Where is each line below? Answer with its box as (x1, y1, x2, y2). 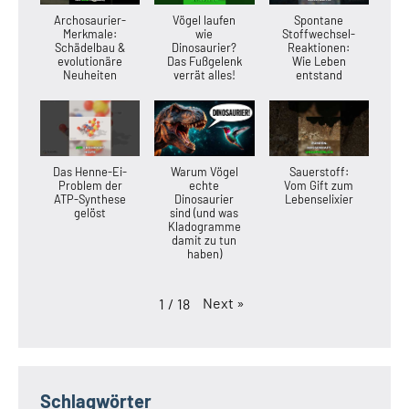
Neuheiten (63, 67, 118, 82)
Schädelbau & (55, 39, 126, 55)
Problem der (58, 178, 122, 194)
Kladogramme (167, 219, 241, 235)
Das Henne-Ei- (53, 164, 128, 180)
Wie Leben (291, 53, 346, 68)
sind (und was (170, 205, 239, 221)
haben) (186, 246, 222, 262)
